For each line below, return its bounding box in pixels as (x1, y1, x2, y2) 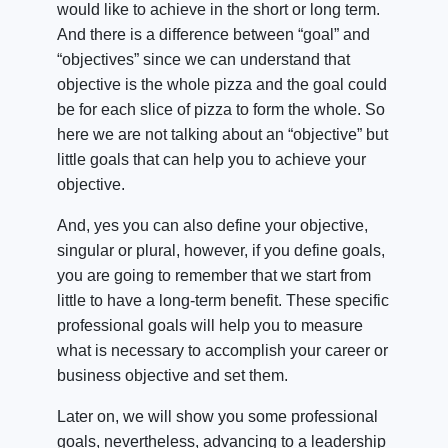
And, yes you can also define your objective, (57, 216, 368, 234)
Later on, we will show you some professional (57, 407, 378, 425)
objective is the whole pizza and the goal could (57, 75, 387, 93)
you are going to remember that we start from (57, 266, 371, 284)
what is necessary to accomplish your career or (57, 341, 388, 359)
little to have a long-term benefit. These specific (57, 291, 389, 309)
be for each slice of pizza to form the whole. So (57, 100, 385, 118)
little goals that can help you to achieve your (57, 150, 366, 168)
